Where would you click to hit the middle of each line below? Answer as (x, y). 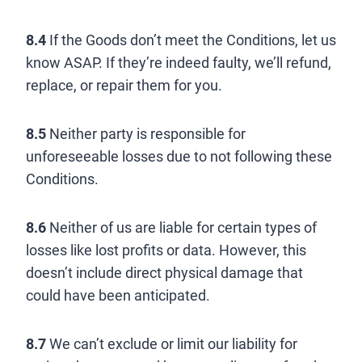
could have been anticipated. (118, 295)
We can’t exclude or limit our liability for (172, 344)
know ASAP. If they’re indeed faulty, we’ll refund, (179, 63)
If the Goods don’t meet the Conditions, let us (191, 40)
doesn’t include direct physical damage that (164, 273)
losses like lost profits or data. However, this (166, 250)
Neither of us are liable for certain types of (181, 227)
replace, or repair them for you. (124, 85)
